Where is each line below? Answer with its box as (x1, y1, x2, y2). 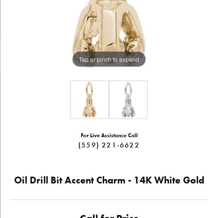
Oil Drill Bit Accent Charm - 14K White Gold (14, 174, 204, 186)
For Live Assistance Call (80, 132, 138, 139)
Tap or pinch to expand (79, 54, 139, 63)
